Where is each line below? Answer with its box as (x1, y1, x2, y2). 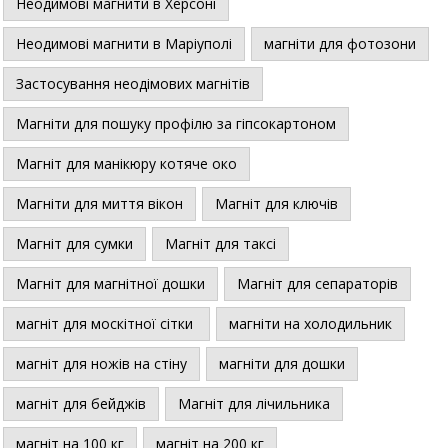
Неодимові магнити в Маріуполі (16, 33, 232, 53)
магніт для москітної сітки (16, 313, 197, 333)
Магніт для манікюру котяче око (16, 153, 237, 173)
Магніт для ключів (215, 193, 338, 213)
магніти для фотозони (264, 33, 416, 53)
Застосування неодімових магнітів (16, 73, 250, 93)
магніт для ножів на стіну (16, 353, 187, 373)
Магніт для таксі (165, 233, 276, 253)
